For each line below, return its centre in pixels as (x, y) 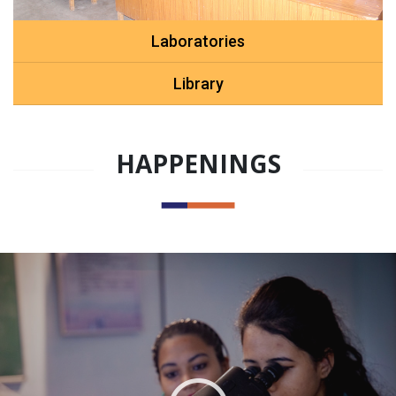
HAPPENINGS (198, 163)
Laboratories (198, 41)
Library (198, 83)
